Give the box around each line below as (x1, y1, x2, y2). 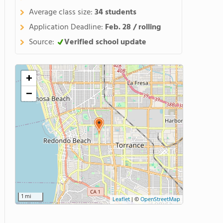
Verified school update (64, 36, 146, 49)
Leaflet (112, 195, 130, 205)
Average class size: (29, 6, 95, 19)
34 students (95, 6, 136, 19)
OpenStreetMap (140, 195, 180, 205)
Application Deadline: (29, 21, 105, 34)
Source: (29, 36, 56, 49)
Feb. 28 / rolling (105, 21, 161, 34)
